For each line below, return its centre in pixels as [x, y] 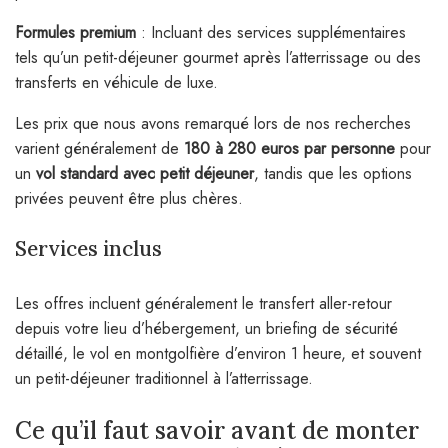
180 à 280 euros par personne [289, 149]
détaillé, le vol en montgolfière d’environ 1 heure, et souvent [218, 354]
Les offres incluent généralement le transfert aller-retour [203, 304]
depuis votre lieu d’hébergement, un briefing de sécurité [206, 329]
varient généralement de [99, 149]
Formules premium [75, 33]
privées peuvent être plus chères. [129, 199]
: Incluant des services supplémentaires [271, 33]
